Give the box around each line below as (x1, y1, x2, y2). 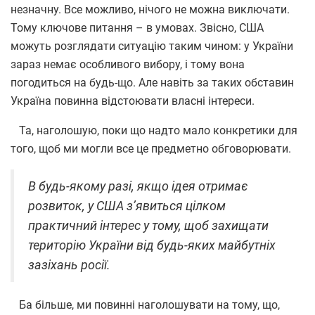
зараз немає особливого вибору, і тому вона (11, 57, 245, 71)
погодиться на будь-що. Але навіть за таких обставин (11, 75, 294, 89)
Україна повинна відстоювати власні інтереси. (11, 94, 255, 108)
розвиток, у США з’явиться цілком (28, 198, 226, 213)
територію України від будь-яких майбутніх (28, 238, 276, 252)
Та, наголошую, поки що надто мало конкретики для (11, 123, 297, 137)
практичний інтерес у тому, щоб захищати (28, 218, 269, 233)
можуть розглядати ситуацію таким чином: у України (11, 39, 293, 53)
